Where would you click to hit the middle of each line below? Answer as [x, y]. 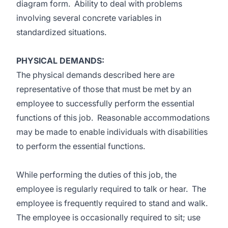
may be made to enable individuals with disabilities [112, 132]
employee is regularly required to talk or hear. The [111, 189]
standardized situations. [61, 32]
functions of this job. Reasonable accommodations [113, 118]
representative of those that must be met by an [104, 89]
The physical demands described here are [95, 75]
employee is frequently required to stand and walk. [113, 203]
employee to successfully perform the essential [105, 103]
